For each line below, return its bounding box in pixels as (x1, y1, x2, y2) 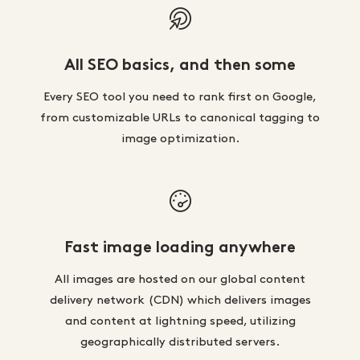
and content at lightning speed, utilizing (64, 315, 296, 327)
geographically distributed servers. (80, 336, 280, 348)
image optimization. (121, 133, 239, 145)
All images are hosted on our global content (55, 273, 305, 285)
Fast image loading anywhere (64, 240, 296, 256)
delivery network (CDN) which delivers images (49, 294, 311, 306)
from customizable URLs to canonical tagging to (40, 112, 320, 124)
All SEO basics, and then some (64, 58, 296, 74)
